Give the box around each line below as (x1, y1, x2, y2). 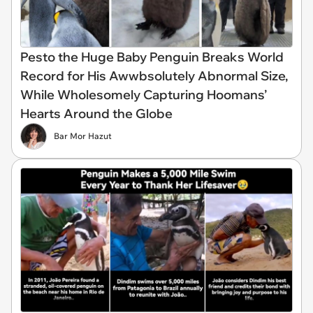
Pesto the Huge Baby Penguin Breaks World (20, 49, 284, 65)
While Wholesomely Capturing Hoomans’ (20, 87, 267, 103)
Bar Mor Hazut (54, 131, 112, 141)
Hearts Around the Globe (20, 105, 173, 122)
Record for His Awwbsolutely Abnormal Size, (20, 68, 288, 84)
